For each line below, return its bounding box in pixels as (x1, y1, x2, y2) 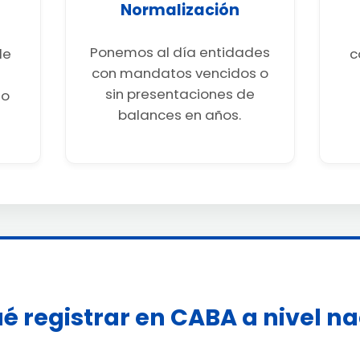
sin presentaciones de (104, 84, 255, 104)
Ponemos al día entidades (89, 42, 270, 62)
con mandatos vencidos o (91, 63, 268, 83)
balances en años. (118, 104, 242, 125)
